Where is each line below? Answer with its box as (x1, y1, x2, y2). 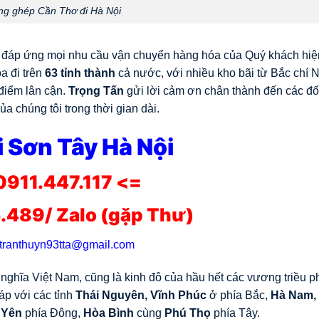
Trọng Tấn (68, 84, 124, 97)
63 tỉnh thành (45, 66, 115, 79)
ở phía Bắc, (206, 288, 271, 301)
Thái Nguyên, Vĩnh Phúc (75, 288, 206, 301)
